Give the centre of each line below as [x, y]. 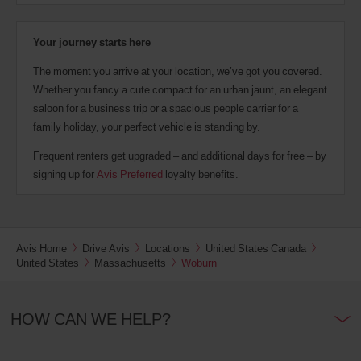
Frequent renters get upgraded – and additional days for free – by [180, 156]
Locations [168, 249]
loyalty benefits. [201, 174]
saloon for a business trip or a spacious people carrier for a [166, 108]
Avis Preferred [130, 174]
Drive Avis [106, 249]
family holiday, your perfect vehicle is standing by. [147, 127]
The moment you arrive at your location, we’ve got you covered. [178, 71]
